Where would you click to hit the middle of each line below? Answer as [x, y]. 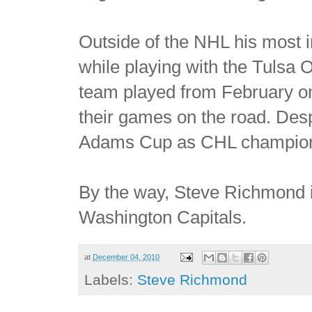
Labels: [111, 280]
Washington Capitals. [163, 217]
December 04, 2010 [126, 257]
